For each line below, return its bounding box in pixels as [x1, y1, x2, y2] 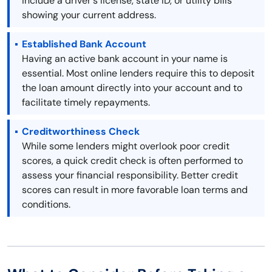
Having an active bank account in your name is [22, 52, 228, 66]
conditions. [22, 198, 70, 211]
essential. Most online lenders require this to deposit [22, 67, 254, 80]
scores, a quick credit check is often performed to [22, 154, 243, 168]
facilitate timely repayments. [22, 96, 150, 109]
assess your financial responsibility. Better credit [22, 169, 238, 182]
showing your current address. [22, 8, 156, 22]
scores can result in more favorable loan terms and [22, 183, 248, 197]
